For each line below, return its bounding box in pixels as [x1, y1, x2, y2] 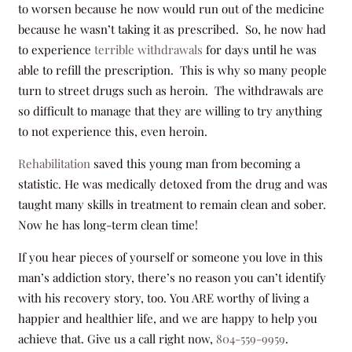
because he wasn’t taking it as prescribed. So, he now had [17, 20, 326, 37]
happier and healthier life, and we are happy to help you [17, 310, 317, 326]
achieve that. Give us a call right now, [17, 330, 216, 346]
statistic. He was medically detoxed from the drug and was [17, 175, 328, 192]
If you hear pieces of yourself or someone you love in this [17, 248, 323, 265]
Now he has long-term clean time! [17, 216, 198, 233]
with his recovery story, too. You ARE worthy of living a [17, 289, 309, 306]
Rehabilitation [17, 155, 90, 171]
